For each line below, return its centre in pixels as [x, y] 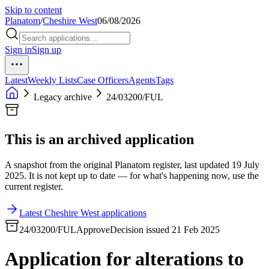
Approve [93, 229]
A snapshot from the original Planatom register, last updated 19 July [132, 165]
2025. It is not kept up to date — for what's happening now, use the [132, 175]
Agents [142, 80]
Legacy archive [63, 97]
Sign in [18, 50]
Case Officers [103, 80]
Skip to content [33, 10]
